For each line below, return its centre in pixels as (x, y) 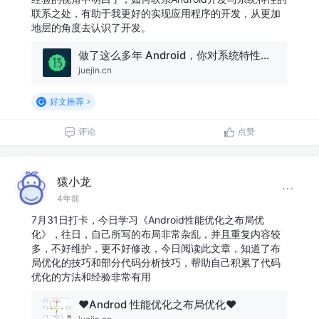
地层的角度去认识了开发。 (91, 27)
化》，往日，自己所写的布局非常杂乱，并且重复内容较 (156, 234)
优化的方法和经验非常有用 (91, 276)
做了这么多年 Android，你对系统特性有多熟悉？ (265, 55)
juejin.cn (95, 70)
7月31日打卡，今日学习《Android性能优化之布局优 (148, 219)
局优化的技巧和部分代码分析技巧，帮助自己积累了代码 (156, 262)
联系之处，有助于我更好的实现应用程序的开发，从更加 (156, 13)
